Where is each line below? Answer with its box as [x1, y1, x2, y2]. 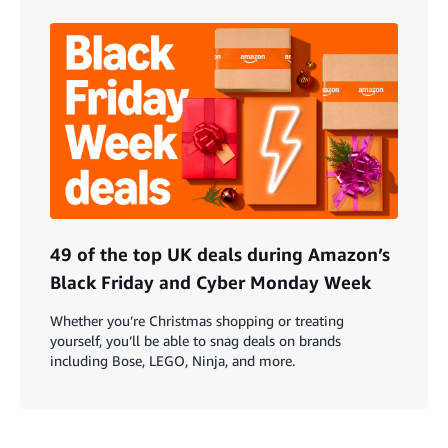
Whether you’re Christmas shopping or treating [50, 311, 344, 329]
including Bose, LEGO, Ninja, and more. [50, 351, 295, 369]
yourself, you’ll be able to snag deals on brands [50, 331, 341, 349]
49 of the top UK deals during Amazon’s [50, 242, 390, 265]
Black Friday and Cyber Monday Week [50, 270, 371, 293]
